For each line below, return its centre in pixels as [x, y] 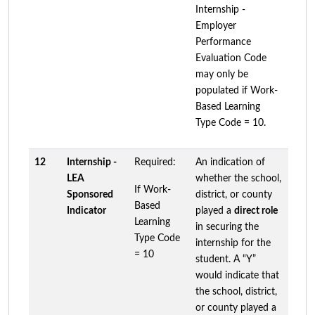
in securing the [227, 227]
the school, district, [236, 291]
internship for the [233, 243]
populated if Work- [237, 90]
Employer [216, 26]
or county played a [236, 308]
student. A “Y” [226, 259]
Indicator [86, 211]
